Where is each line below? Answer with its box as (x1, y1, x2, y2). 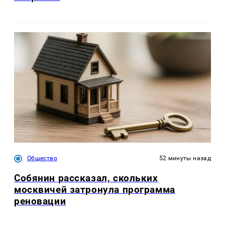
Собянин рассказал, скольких (14, 172, 158, 184)
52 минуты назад (159, 154, 211, 162)
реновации (14, 195, 66, 207)
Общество (27, 154, 57, 162)
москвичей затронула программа (14, 184, 175, 196)
